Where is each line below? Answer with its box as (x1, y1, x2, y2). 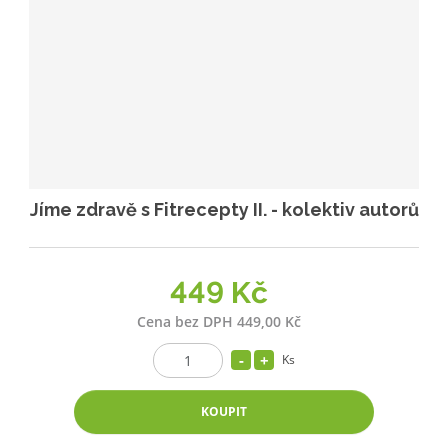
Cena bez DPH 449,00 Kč (137, 311, 301, 331)
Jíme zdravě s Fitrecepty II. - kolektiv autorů (29, 198, 419, 220)
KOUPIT (201, 402, 247, 420)
